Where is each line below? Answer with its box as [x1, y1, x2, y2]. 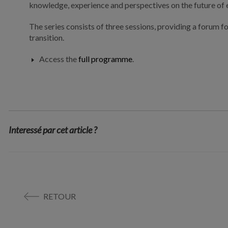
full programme [78, 53, 133, 64]
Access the [39, 53, 79, 64]
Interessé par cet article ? [9, 124, 97, 135]
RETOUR [43, 191, 76, 201]
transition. [29, 32, 65, 42]
